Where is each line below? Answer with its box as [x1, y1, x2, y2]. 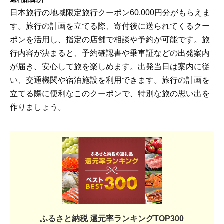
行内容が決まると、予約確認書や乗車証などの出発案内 [10, 49, 210, 58]
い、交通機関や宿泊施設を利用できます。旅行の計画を [10, 76, 210, 85]
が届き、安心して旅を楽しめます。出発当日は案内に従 [10, 62, 210, 71]
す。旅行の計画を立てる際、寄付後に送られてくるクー [10, 22, 210, 31]
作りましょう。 [10, 103, 66, 112]
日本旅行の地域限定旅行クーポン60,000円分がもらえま [10, 8, 210, 17]
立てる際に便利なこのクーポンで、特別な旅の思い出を [10, 89, 210, 98]
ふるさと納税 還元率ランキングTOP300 [40, 214, 184, 223]
